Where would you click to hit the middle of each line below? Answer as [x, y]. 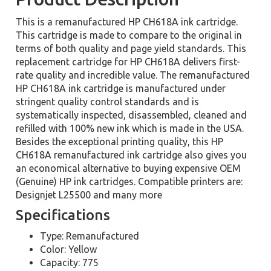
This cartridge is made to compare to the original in [129, 35]
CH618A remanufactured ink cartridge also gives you [132, 155]
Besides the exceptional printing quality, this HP [120, 142]
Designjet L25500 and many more [89, 195]
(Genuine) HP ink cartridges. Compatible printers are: [129, 181]
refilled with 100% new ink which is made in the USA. [130, 128]
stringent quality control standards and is [108, 102]
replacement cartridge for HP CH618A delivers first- [128, 62]
